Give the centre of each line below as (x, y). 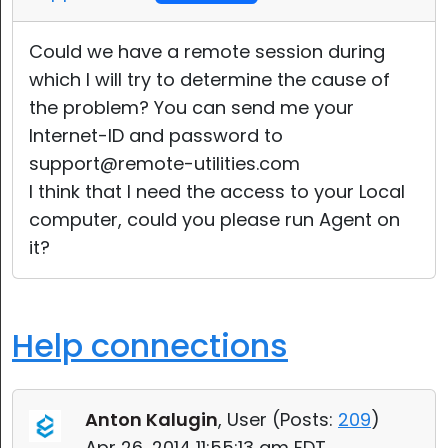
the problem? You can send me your (191, 107)
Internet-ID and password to (156, 135)
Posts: (306, 419)
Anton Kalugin (151, 419)
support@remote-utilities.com (164, 163)
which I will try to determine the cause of (209, 79)
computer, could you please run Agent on (214, 219)
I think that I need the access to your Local (217, 191)
